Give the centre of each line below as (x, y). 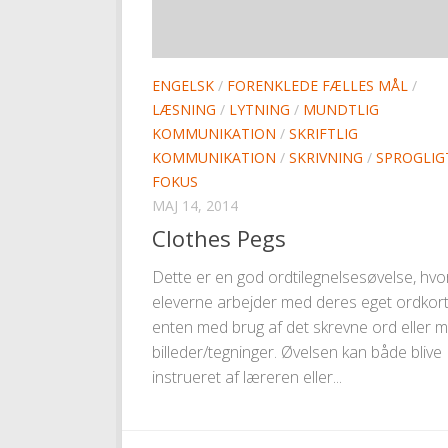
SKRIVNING (326, 158)
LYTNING (259, 110)
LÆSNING (184, 110)
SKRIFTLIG (323, 134)
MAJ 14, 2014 (195, 206)
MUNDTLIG (341, 110)
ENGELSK (183, 86)
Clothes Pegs (219, 238)
